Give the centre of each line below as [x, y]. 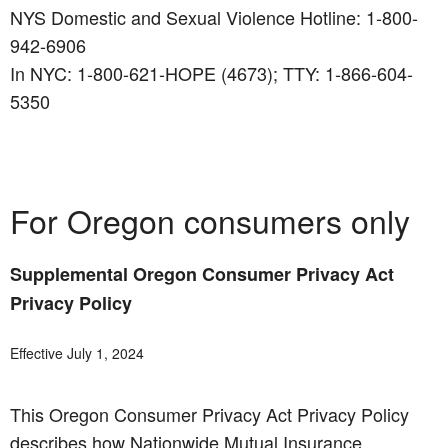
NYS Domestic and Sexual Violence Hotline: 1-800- [214, 17]
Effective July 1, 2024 [77, 353]
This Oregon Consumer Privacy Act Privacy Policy [209, 414]
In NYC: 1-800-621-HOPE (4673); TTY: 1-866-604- [211, 73]
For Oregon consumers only [210, 220]
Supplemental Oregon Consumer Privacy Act [202, 274]
